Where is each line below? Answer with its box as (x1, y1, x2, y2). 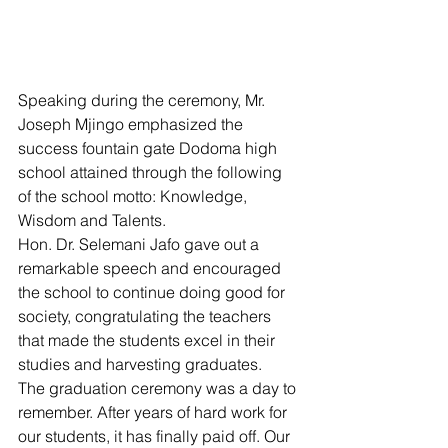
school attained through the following (18, 162, 286, 182)
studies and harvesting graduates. (18, 354, 262, 374)
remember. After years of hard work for (18, 402, 291, 422)
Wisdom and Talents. (18, 210, 170, 230)
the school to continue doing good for (18, 282, 289, 302)
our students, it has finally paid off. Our (18, 426, 294, 446)
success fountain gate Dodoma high (18, 138, 281, 158)
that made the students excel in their (18, 330, 279, 350)
